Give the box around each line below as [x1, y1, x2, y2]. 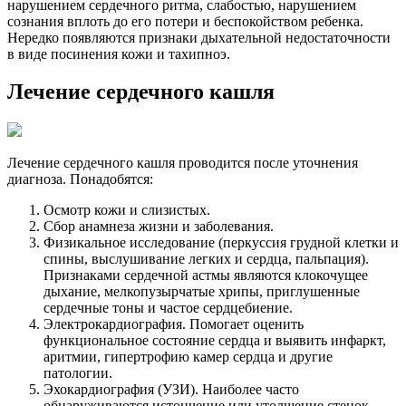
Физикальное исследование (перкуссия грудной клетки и [43, 235, 399, 251]
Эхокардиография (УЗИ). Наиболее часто [43, 382, 299, 398]
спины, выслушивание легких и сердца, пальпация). [43, 251, 369, 267]
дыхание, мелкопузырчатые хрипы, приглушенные [43, 284, 360, 300]
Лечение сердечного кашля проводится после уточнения [7, 155, 358, 171]
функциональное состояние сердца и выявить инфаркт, [43, 333, 386, 349]
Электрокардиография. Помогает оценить [43, 316, 304, 333]
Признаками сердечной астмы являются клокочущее [43, 267, 368, 284]
